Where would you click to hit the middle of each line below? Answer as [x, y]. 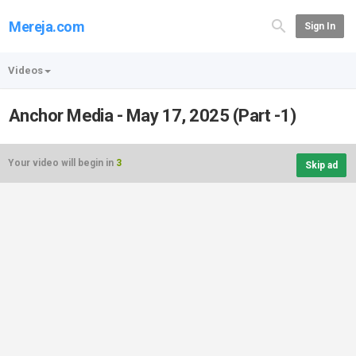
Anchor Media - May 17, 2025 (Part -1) [153, 116]
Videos [25, 70]
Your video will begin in [62, 163]
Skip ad [321, 165]
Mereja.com [47, 27]
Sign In [319, 26]
